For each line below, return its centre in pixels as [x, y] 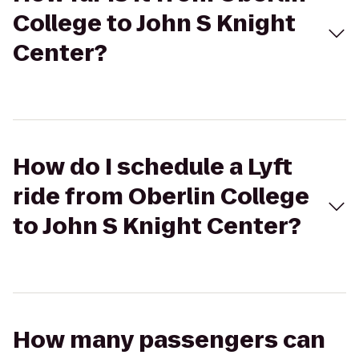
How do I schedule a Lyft [153, 167]
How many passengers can [169, 340]
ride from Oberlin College [161, 197]
